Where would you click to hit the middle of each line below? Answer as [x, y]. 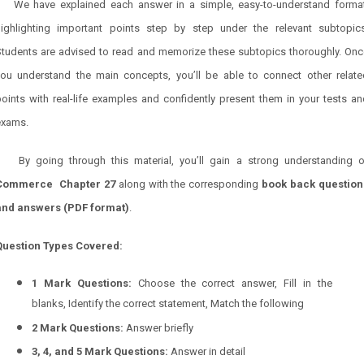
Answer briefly [158, 327]
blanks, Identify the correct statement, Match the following [168, 303]
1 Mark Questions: [82, 283]
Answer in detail [207, 351]
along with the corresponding [188, 184]
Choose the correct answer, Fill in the [232, 283]
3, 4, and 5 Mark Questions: [100, 351]
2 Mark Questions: [78, 327]
